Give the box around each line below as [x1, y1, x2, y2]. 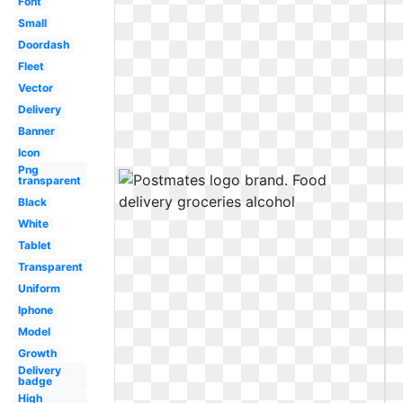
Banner [17, 124, 55, 138]
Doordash [17, 38, 69, 51]
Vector [17, 81, 53, 94]
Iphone [17, 303, 53, 317]
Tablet [17, 238, 51, 252]
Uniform [17, 282, 60, 295]
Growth [17, 346, 57, 360]
